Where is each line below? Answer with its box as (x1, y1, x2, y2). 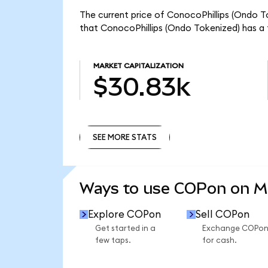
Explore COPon (88, 209, 162, 220)
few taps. (95, 236, 131, 245)
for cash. (202, 236, 237, 245)
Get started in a (95, 224, 156, 233)
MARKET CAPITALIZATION (93, 62, 184, 70)
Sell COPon (195, 209, 249, 220)
